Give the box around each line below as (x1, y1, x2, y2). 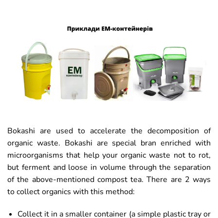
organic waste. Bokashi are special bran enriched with (7, 137, 211, 148)
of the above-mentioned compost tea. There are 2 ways (7, 174, 211, 185)
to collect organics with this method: (7, 186, 135, 197)
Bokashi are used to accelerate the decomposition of (7, 125, 211, 136)
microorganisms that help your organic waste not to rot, (7, 149, 211, 161)
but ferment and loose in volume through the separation (7, 162, 211, 173)
